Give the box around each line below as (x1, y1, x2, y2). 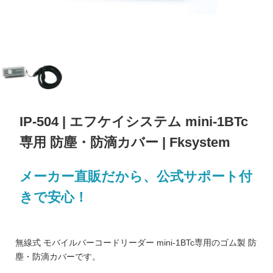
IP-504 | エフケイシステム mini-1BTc (19, 114, 249, 130)
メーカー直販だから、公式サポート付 (19, 168, 253, 184)
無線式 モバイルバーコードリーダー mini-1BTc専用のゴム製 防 (15, 238, 257, 248)
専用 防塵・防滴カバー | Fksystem (19, 135, 231, 151)
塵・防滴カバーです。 (15, 252, 101, 262)
